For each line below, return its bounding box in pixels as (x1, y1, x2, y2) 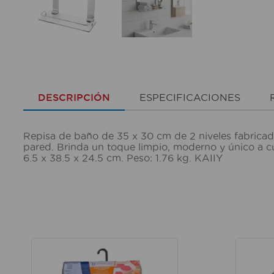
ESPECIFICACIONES (139, 92, 240, 103)
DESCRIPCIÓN (37, 92, 110, 103)
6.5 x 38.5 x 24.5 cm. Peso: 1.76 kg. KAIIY (23, 152, 223, 163)
